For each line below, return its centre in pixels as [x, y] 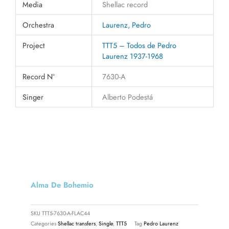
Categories [43, 223]
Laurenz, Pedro [126, 25]
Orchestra [39, 25]
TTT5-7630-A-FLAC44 [66, 213]
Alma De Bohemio [62, 185]
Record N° [39, 76]
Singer [33, 97]
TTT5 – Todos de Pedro [139, 45]
